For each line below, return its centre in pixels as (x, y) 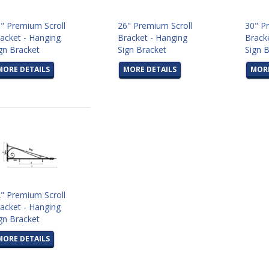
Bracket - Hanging (153, 38)
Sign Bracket (142, 50)
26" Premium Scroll (155, 26)
